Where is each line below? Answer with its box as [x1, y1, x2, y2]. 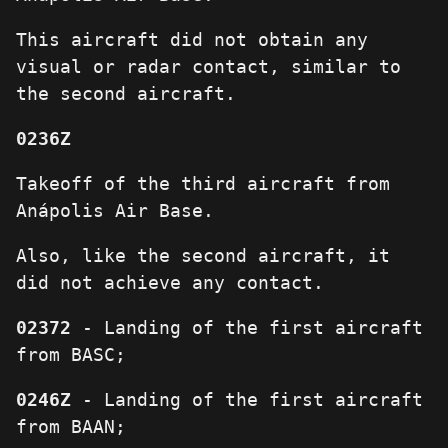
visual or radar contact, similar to [16, 56, 401, 78]
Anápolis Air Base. [16, 200, 214, 222]
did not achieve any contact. [16, 272, 324, 294]
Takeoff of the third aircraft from [16, 173, 390, 195]
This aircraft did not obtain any [16, 29, 368, 51]
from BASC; [16, 344, 126, 366]
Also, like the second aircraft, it [16, 245, 390, 267]
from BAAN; [16, 416, 126, 438]
